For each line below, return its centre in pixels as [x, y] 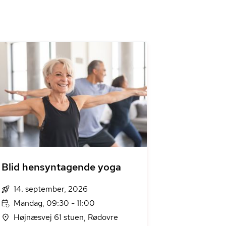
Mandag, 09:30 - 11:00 [54, 203]
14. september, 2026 [51, 189]
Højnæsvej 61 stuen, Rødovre [66, 217]
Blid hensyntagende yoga [61, 167]
